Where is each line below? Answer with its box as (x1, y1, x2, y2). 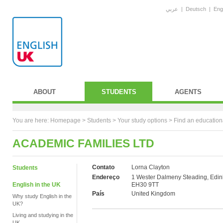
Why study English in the (12, 193, 72, 199)
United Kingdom (131, 190, 175, 197)
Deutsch (186, 6, 206, 12)
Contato (92, 164, 114, 171)
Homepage (50, 117, 81, 124)
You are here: (12, 117, 50, 124)
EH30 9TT (131, 181, 159, 188)
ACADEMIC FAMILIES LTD (12, 137, 154, 150)
